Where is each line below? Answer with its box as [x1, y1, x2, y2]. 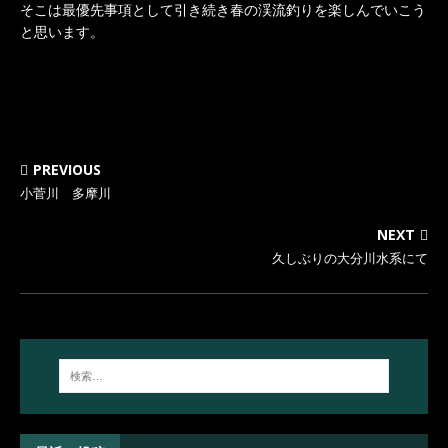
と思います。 [20, 22, 104, 41]
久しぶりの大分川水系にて [272, 249, 428, 267]
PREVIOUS [33, 160, 101, 179]
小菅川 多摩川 [20, 184, 111, 202]
